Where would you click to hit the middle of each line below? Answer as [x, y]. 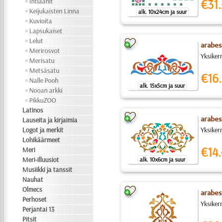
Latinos [33, 110]
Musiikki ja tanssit [48, 169]
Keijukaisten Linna [55, 11]
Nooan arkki [46, 90]
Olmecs [32, 189]
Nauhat [33, 179]
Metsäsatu [45, 70]
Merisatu [42, 60]
